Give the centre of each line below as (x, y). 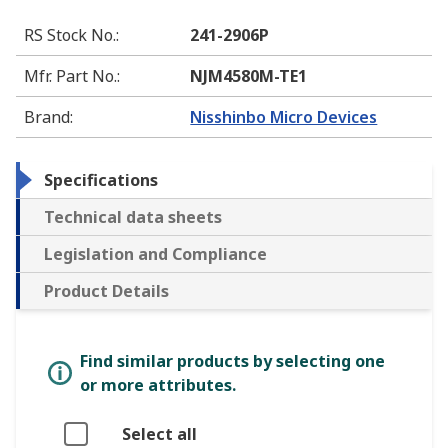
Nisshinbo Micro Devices (284, 117)
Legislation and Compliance (155, 254)
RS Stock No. (70, 35)
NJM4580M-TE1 (249, 76)
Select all (159, 434)
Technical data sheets (133, 217)
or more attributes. (158, 385)
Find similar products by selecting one (232, 361)
